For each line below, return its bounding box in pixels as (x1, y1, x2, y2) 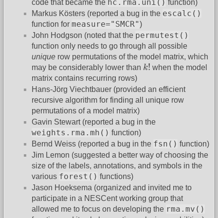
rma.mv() (166, 204, 205, 214)
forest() (59, 171, 98, 181)
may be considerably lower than (32, 63, 143, 72)
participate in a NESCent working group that (32, 194, 183, 202)
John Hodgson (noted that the (32, 31, 135, 39)
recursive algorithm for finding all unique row (32, 95, 184, 104)
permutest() (135, 30, 189, 40)
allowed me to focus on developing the (32, 204, 166, 213)
